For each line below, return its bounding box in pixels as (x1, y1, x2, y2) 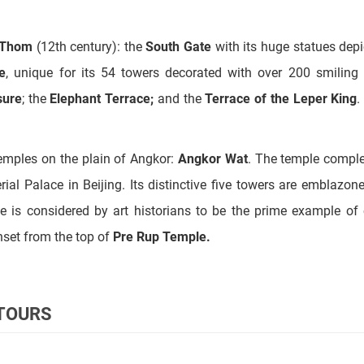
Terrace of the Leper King (205, 32, 357, 47)
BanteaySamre (228, 321, 315, 336)
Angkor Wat (177, 92, 248, 107)
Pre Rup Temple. (113, 170, 210, 185)
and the (154, 32, 206, 47)
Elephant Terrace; (50, 32, 154, 47)
